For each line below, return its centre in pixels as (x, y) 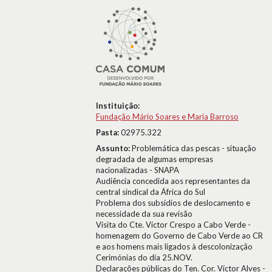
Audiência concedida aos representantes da (173, 181)
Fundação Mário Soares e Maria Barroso (167, 117)
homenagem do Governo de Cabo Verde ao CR (179, 236)
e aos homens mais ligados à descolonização (174, 246)
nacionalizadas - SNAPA (138, 170)
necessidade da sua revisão (144, 214)
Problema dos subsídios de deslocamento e (173, 203)
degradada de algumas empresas (155, 159)
